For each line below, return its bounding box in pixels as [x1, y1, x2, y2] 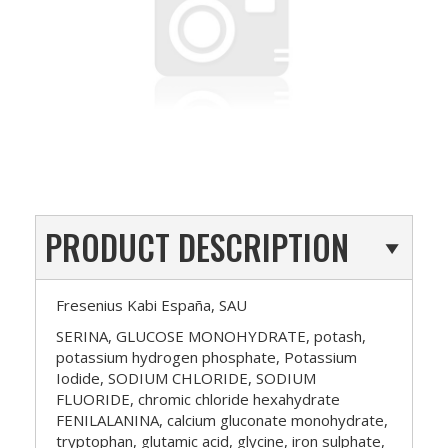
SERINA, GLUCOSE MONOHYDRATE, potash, [56, 325, 366, 346]
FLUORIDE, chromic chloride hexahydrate [56, 388, 340, 409]
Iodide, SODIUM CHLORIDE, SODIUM [56, 367, 316, 388]
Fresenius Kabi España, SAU [56, 294, 247, 315]
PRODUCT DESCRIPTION [45, 222, 349, 272]
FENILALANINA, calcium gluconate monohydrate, [56, 409, 388, 430]
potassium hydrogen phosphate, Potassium [56, 346, 357, 367]
